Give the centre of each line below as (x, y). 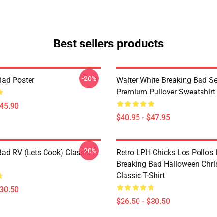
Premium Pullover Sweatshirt (166, 92)
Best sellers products (108, 44)
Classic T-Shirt (140, 176)
